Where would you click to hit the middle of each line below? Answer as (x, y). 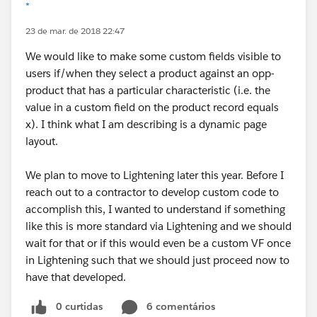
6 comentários (181, 306)
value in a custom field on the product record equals (152, 107)
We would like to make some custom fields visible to (153, 56)
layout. (42, 141)
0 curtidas (79, 306)
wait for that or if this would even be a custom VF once (158, 243)
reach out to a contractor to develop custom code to (152, 192)
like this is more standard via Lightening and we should (158, 226)
